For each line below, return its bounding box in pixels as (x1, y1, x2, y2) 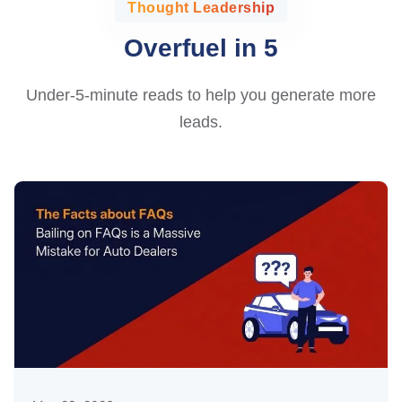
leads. (179, 112, 223, 131)
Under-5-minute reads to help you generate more (26, 85, 376, 104)
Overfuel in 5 (124, 33, 278, 62)
